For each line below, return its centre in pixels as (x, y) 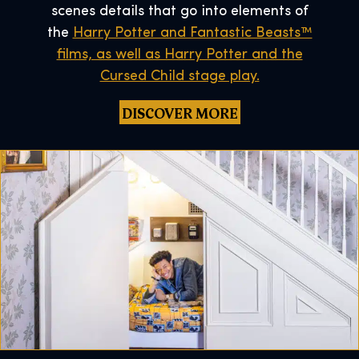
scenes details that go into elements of (179, 11)
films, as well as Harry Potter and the (179, 54)
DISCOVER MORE (179, 112)
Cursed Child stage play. (179, 76)
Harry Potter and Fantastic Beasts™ (192, 33)
